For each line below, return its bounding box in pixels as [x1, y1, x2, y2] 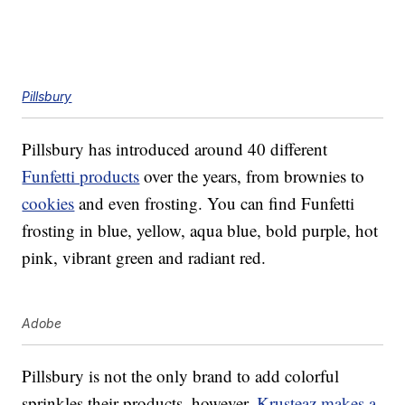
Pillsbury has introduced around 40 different [22, 137, 328, 161]
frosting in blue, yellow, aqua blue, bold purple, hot [22, 219, 379, 242]
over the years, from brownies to [139, 165, 365, 188]
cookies [22, 192, 75, 215]
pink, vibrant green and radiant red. [22, 246, 267, 269]
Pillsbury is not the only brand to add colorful [22, 364, 340, 388]
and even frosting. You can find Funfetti [74, 192, 355, 215]
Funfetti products [22, 165, 140, 188]
